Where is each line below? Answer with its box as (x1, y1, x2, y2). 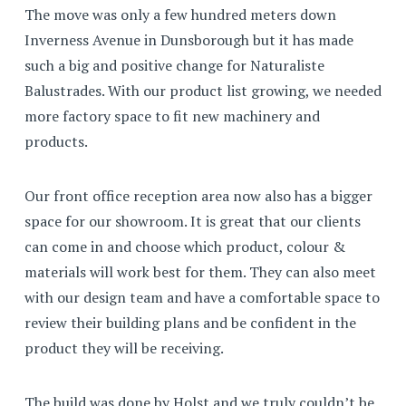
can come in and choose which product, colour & (24, 237, 345, 256)
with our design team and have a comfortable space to (24, 287, 380, 307)
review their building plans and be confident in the (24, 313, 356, 333)
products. (24, 131, 91, 151)
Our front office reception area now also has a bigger (24, 186, 372, 206)
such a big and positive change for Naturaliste (24, 55, 324, 75)
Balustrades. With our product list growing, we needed (24, 81, 382, 101)
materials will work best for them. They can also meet (24, 262, 376, 282)
